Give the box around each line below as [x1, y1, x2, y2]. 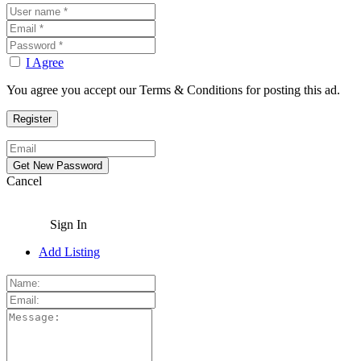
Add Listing [39, 245, 100, 259]
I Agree [26, 56, 64, 69]
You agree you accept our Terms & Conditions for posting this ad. [6, 83, 340, 97]
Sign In [50, 218, 87, 231]
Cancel [6, 174, 42, 188]
